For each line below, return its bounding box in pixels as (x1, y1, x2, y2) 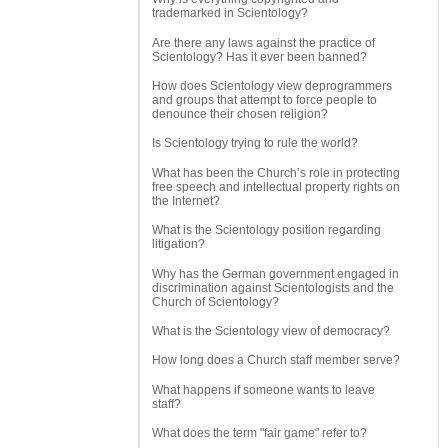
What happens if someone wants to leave (152, 382, 375, 397)
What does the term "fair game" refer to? (152, 426, 367, 441)
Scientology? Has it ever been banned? (152, 49, 367, 64)
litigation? (152, 237, 205, 252)
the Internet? (152, 193, 220, 208)
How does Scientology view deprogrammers (152, 79, 392, 94)
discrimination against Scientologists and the (152, 280, 394, 295)
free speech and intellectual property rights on (152, 179, 400, 194)
